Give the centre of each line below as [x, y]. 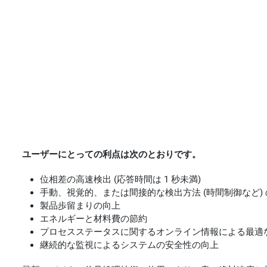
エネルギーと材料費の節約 [94, 218]
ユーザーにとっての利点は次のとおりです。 [112, 154]
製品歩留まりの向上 [80, 205]
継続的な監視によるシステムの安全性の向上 [130, 245]
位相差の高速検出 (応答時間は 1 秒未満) [121, 179]
